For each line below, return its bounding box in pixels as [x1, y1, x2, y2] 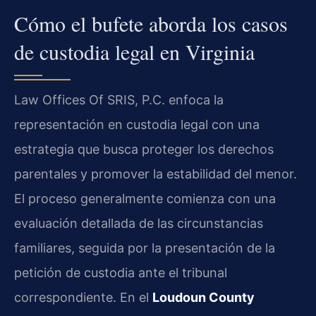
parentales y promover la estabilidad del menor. [14, 166, 297, 181]
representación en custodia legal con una [14, 116, 260, 132]
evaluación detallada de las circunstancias [14, 215, 263, 231]
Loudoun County [152, 289, 255, 305]
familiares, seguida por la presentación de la [14, 240, 275, 255]
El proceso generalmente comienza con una [14, 190, 276, 206]
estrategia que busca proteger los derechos [14, 141, 274, 157]
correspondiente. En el [14, 289, 152, 305]
